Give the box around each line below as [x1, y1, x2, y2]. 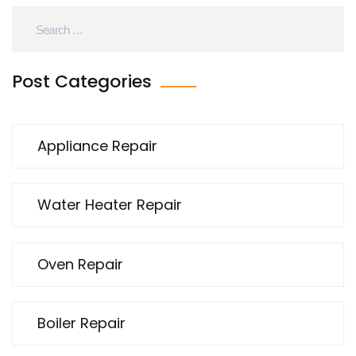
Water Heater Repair [37, 195, 182, 215]
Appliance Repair [37, 136, 157, 156]
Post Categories [12, 69, 157, 94]
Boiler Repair [37, 313, 126, 334]
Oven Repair [37, 253, 123, 274]
